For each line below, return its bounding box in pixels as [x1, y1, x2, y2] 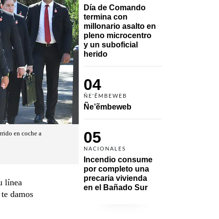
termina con [84, 12, 128, 21]
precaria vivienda [84, 174, 147, 182]
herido [84, 49, 108, 58]
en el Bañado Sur [84, 183, 148, 192]
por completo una [84, 164, 149, 173]
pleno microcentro [84, 31, 152, 40]
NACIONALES [84, 146, 126, 152]
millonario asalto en [84, 22, 156, 30]
